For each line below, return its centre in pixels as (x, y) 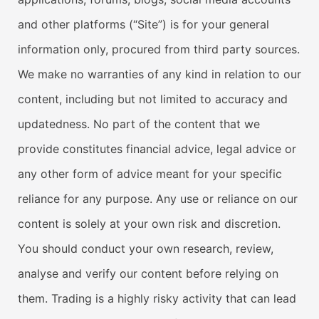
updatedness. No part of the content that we (139, 124)
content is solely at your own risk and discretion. (149, 223)
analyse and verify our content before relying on (148, 273)
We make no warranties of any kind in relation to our (159, 74)
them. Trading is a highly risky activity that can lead (157, 298)
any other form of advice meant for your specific (150, 173)
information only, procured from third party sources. (159, 49)
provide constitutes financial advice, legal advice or (157, 148)
